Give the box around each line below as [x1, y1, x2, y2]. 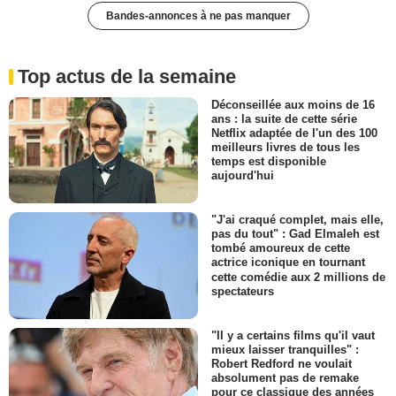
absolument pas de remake [211, 370, 359, 385]
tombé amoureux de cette [211, 241, 350, 255]
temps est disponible [211, 155, 326, 169]
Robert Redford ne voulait [211, 356, 352, 370]
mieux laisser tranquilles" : [211, 342, 359, 356]
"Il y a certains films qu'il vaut [211, 328, 375, 342]
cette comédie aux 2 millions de [211, 270, 385, 284]
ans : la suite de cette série [211, 112, 357, 126]
